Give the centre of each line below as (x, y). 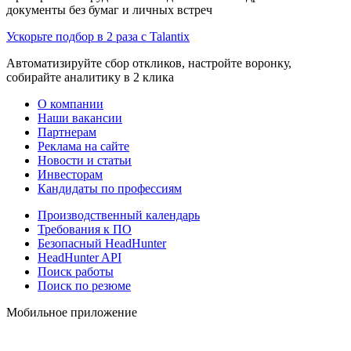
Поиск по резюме (84, 285)
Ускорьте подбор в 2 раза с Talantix (98, 36)
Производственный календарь (119, 215)
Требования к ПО (85, 229)
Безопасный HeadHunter (102, 243)
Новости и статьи (85, 160)
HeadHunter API (80, 257)
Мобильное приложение (72, 312)
